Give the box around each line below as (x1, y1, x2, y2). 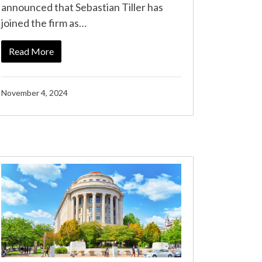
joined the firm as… (1, 16, 87, 29)
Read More (9, 46, 54, 57)
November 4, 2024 (1, 88, 68, 98)
